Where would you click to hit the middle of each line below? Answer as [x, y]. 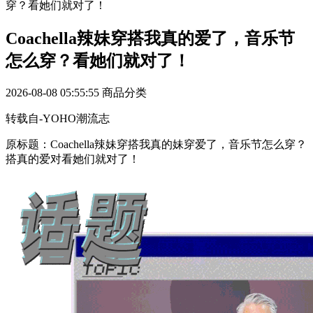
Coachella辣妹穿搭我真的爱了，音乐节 [150, 38]
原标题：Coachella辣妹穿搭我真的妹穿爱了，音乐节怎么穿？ [156, 144]
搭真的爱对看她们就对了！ [73, 159]
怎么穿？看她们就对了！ [98, 60]
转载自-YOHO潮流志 [58, 118]
